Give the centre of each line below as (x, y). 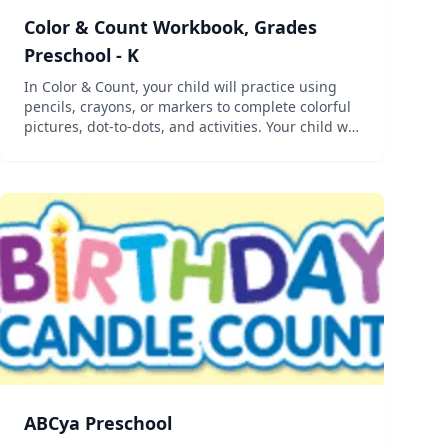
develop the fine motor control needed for (164, 146)
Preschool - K (81, 55)
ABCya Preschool (98, 423)
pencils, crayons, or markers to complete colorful (187, 106)
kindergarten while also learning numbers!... (174, 166)
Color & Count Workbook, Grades (170, 27)
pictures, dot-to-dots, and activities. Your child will (192, 126)
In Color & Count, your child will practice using (180, 86)
